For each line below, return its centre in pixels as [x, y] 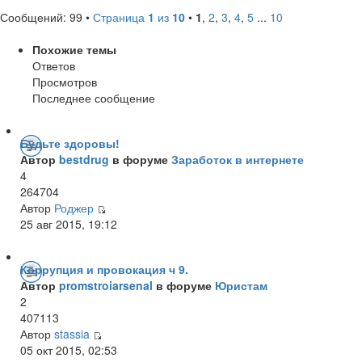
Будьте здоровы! [70, 143]
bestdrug [84, 159]
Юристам [241, 285]
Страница [120, 17]
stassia [72, 333]
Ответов [54, 65]
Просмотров [65, 81]
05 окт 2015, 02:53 [69, 349]
